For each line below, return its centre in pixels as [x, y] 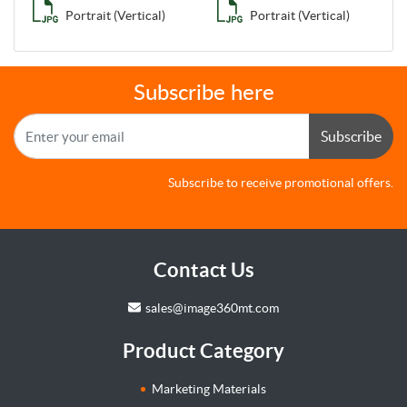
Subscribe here [203, 94]
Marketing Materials [209, 389]
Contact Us [203, 270]
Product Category [203, 350]
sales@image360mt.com [212, 308]
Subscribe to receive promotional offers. [281, 183]
